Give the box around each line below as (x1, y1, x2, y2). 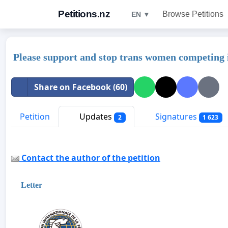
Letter (21, 181, 43, 190)
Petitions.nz (58, 9, 110, 19)
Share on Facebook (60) (34, 81, 127, 93)
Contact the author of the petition (19, 152, 160, 164)
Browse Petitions (162, 10, 223, 18)
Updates (77, 111, 114, 122)
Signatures (153, 111, 199, 122)
